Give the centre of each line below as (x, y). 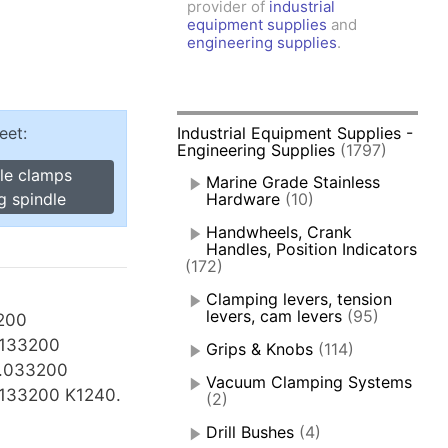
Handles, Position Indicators (312, 249)
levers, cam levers (274, 316)
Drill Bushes (250, 432)
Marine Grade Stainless (293, 182)
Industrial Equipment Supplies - (295, 133)
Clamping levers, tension (299, 299)
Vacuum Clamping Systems (309, 382)
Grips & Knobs (260, 349)
